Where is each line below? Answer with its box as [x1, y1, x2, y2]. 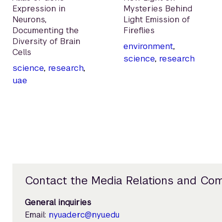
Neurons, [12, 14, 47, 25]
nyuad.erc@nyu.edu [48, 210, 119, 221]
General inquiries [24, 197, 91, 208]
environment [123, 41, 173, 52]
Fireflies [123, 25, 155, 36]
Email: [24, 210, 49, 221]
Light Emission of [123, 14, 190, 25]
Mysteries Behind [123, 3, 192, 14]
